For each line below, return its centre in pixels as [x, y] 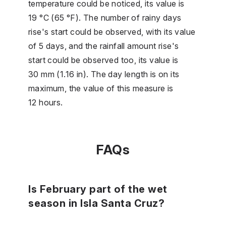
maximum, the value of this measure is [101, 88]
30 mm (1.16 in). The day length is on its [104, 74]
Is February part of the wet [98, 189]
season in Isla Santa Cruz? [96, 203]
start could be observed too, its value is [103, 60]
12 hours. [46, 102]
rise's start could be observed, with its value [112, 32]
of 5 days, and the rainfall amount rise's [104, 46]
